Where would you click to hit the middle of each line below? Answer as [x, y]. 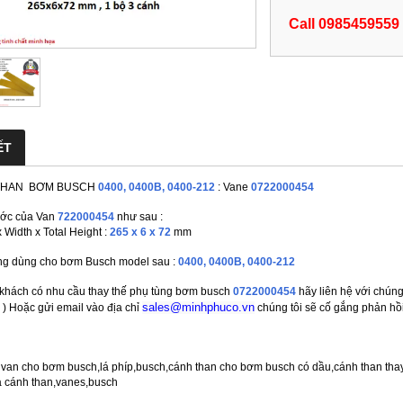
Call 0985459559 [344, 24]
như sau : [140, 217]
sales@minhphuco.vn [198, 308]
